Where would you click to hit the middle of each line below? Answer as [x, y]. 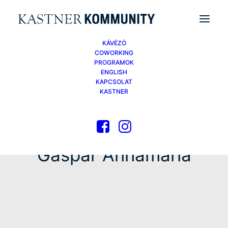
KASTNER [114, 91]
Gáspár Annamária [114, 155]
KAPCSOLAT [114, 82]
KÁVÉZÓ [114, 43]
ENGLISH [114, 72]
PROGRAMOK [114, 62]
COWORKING [114, 53]
